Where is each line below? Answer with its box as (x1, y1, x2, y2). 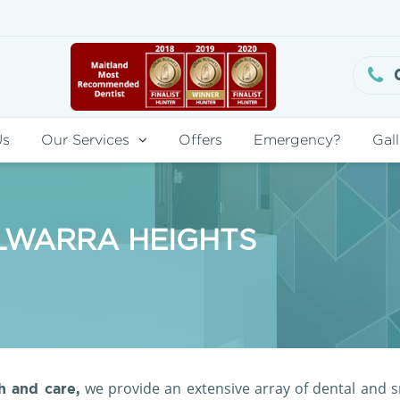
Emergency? (254, 132, 341, 147)
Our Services (41, 132, 129, 147)
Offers (179, 132, 222, 147)
